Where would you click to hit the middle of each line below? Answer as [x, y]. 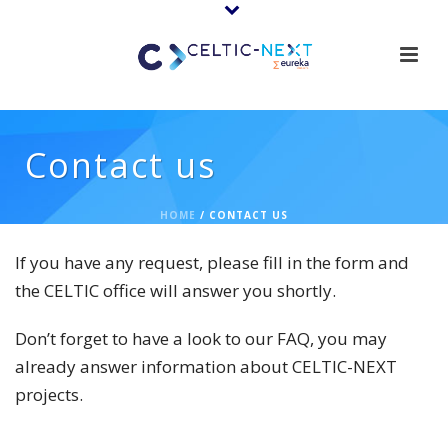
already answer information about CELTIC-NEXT [206, 366]
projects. [49, 394]
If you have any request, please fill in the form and [212, 262]
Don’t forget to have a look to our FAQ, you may [201, 338]
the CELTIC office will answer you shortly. [175, 290]
